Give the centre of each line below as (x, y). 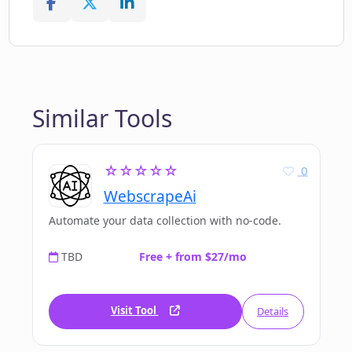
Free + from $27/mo (193, 257)
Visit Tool (134, 311)
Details (273, 312)
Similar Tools (102, 119)
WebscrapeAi (150, 196)
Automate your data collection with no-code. (165, 221)
